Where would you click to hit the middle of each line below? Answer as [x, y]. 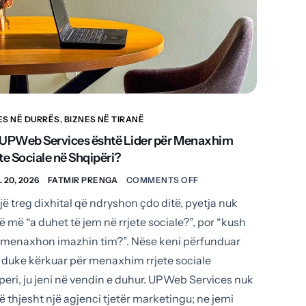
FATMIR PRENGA [83, 180]
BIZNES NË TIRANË [104, 119]
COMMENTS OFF [162, 180]
